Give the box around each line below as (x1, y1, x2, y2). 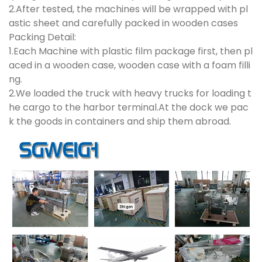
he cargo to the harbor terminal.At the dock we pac (9, 100, 249, 114)
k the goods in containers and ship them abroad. (9, 114, 231, 128)
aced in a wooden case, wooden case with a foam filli (9, 58, 250, 72)
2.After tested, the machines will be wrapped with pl (9, 2, 248, 16)
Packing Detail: (9, 30, 76, 44)
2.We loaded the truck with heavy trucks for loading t (9, 86, 251, 100)
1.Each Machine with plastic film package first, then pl (9, 44, 253, 58)
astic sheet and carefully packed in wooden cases (9, 16, 238, 30)
